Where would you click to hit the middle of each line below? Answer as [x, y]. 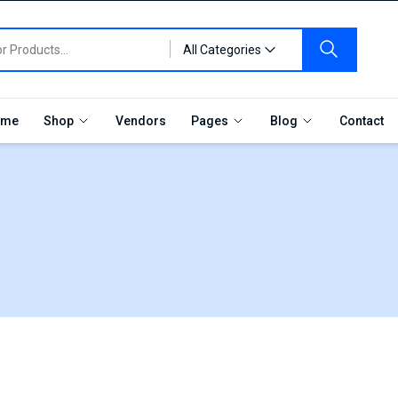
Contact [362, 121]
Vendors [141, 121]
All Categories [222, 49]
